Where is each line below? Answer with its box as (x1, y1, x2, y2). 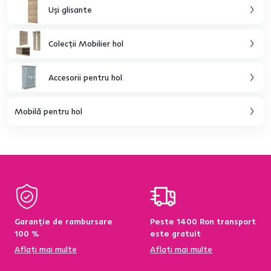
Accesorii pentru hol (48, 71, 122, 83)
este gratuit (150, 228, 201, 239)
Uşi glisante (48, 4, 92, 15)
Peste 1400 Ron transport (150, 216, 256, 227)
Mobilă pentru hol (15, 105, 82, 117)
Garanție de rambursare (15, 216, 113, 227)
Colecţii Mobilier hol (48, 38, 123, 49)
